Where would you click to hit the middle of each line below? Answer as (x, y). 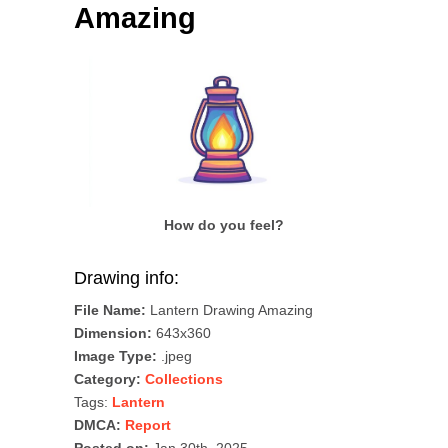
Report (148, 425)
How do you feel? (224, 225)
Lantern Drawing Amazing (229, 310)
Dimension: (113, 333)
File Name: (110, 310)
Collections (184, 379)
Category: (107, 379)
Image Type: (115, 356)
